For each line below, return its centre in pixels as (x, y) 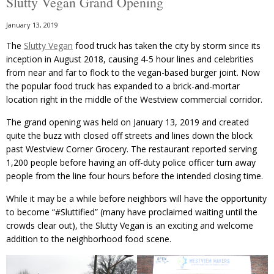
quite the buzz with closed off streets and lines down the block (129, 136)
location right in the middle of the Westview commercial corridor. (134, 100)
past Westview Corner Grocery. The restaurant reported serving (131, 149)
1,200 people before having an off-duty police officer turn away (131, 163)
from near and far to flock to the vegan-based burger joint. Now (133, 73)
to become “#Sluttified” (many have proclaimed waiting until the (132, 212)
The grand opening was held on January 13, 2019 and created (128, 122)
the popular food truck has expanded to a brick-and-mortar (123, 86)
